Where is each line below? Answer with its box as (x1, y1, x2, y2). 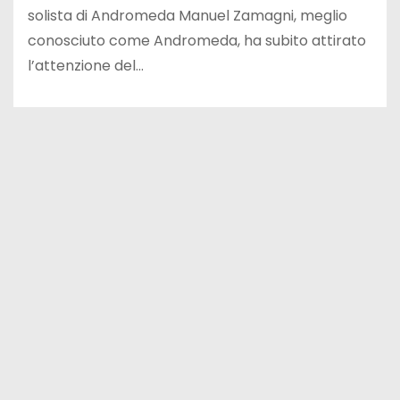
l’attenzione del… (28, 55, 144, 76)
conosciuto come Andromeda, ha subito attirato (28, 30, 366, 51)
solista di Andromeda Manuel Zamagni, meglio (28, 5, 347, 26)
